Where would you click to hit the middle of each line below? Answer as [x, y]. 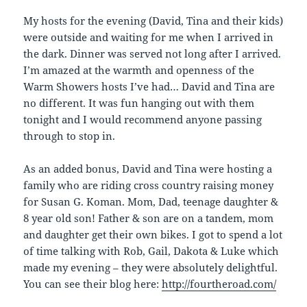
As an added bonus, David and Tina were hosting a [148, 169]
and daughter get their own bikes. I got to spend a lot [153, 235]
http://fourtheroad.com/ [219, 284]
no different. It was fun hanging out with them [139, 103]
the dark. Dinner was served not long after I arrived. [152, 54]
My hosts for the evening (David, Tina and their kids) [153, 21]
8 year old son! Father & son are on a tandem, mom [149, 218]
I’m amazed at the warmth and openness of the [139, 70]
